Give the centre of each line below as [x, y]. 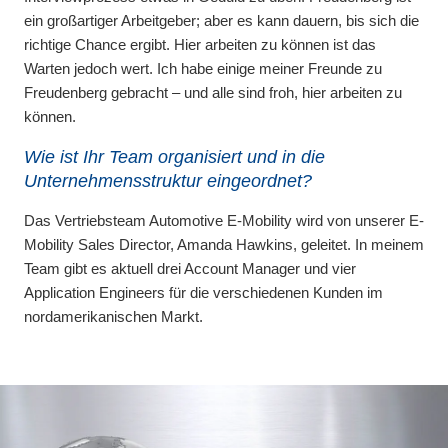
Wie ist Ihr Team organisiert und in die [174, 157]
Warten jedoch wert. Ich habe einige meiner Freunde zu [203, 69]
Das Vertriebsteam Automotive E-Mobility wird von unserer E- [224, 221]
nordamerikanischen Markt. [113, 317]
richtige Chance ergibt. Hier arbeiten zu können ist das [200, 45]
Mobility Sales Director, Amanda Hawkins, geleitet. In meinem [224, 245]
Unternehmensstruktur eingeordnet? [168, 181]
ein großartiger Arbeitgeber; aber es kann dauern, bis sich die [221, 21]
